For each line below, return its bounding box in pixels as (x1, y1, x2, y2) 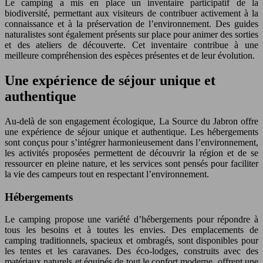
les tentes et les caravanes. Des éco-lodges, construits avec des (5, 246, 258, 257)
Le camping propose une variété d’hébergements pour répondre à (5, 214, 258, 225)
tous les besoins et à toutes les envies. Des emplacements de (5, 225, 258, 235)
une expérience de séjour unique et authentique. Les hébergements (5, 126, 258, 137)
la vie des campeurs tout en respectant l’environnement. (5, 168, 209, 179)
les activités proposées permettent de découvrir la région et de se (5, 147, 258, 158)
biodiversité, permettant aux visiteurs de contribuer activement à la (5, 8, 258, 19)
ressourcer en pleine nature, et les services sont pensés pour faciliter (5, 158, 258, 168)
